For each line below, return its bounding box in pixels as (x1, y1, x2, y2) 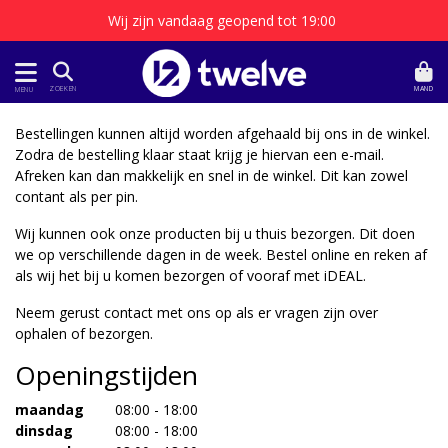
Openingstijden (15, 357, 198, 393)
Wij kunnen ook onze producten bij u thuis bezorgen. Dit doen (15, 224, 415, 243)
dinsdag (15, 421, 73, 440)
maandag (15, 400, 84, 419)
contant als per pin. (15, 187, 138, 206)
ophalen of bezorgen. (15, 324, 153, 343)
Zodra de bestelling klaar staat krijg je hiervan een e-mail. (15, 145, 384, 164)
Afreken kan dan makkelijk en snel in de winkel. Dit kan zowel (15, 166, 408, 185)
